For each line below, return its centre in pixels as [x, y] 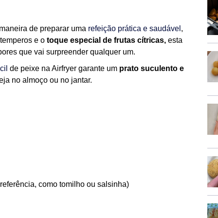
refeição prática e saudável [135, 28]
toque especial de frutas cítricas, [106, 40]
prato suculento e [152, 68]
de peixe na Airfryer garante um [64, 68]
